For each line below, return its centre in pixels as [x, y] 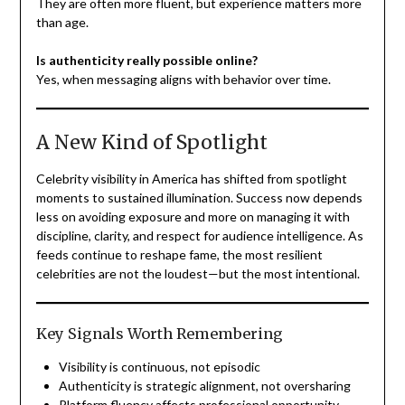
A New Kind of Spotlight [151, 142]
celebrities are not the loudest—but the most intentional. [198, 273]
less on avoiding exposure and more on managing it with [193, 216]
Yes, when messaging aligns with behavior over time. [183, 79]
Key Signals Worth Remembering [159, 333]
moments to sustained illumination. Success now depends [199, 197]
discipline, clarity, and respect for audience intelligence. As [199, 235]
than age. [62, 22]
